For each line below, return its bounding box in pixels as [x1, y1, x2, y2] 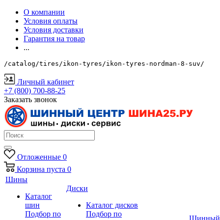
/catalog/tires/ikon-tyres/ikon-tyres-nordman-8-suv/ [4, 60, 204, 67]
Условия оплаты [24, 17, 78, 25]
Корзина [17, 165, 45, 173]
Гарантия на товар [24, 34, 85, 43]
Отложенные [17, 153, 61, 161]
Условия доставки [24, 26, 83, 34]
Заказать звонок [4, 95, 57, 104]
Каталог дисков [86, 201, 138, 209]
